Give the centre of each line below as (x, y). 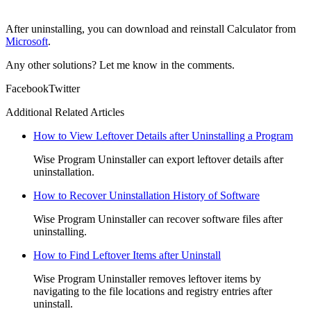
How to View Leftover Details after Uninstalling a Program (163, 135)
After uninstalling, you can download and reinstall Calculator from (151, 28)
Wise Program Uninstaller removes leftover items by (147, 278)
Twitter (64, 88)
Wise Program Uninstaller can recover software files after (158, 219)
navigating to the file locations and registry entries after (153, 291)
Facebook (27, 88)
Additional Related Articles (65, 112)
